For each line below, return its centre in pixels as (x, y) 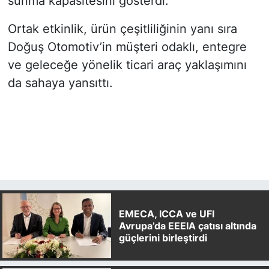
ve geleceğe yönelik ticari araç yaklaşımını (127, 65)
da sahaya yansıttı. (60, 83)
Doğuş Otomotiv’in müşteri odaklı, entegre (127, 47)
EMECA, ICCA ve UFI (166, 213)
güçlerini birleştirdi (163, 237)
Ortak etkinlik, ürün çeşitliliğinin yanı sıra (122, 29)
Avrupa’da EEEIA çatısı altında (187, 225)
